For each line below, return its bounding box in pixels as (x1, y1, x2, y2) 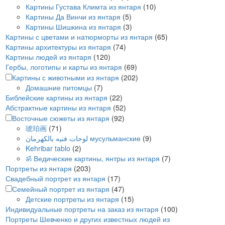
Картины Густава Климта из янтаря (26, 2, 141, 12)
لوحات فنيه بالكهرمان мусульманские (88, 133, 141, 143)
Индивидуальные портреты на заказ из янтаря (6, 204, 159, 214)
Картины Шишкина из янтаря (26, 22, 121, 32)
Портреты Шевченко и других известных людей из (6, 214, 170, 224)
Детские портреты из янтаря (26, 194, 119, 204)
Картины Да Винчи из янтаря (26, 12, 121, 22)
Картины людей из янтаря (6, 52, 91, 62)
